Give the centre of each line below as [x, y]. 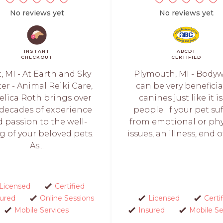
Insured [152, 210]
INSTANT [37, 51]
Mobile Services [42, 210]
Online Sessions [67, 198]
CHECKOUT [37, 57]
